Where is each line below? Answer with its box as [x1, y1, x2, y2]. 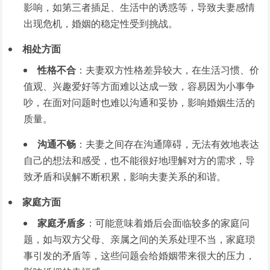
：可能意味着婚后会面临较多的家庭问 [86, 216, 250, 230]
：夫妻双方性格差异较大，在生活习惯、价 [76, 63, 260, 77]
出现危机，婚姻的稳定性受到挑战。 [24, 17, 178, 30]
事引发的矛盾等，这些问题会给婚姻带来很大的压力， [24, 249, 256, 262]
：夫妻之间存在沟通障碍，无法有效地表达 [76, 137, 260, 151]
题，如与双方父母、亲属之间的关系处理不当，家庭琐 [24, 233, 256, 246]
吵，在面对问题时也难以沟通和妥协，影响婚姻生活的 [24, 96, 256, 109]
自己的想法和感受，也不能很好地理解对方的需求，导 [24, 154, 256, 167]
